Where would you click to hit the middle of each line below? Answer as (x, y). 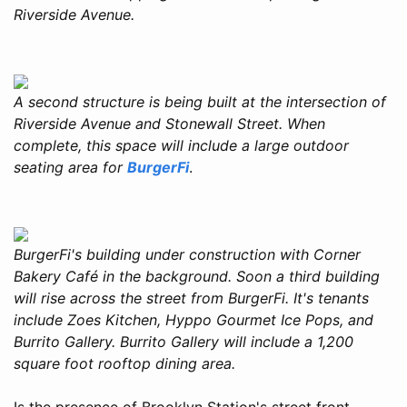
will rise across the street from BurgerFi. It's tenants (191, 298)
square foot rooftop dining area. (124, 363)
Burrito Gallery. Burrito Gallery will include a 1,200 (184, 341)
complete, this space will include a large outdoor (181, 145)
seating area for (70, 167)
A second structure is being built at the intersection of (200, 101)
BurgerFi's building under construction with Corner (187, 254)
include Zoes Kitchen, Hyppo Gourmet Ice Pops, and (194, 319)
